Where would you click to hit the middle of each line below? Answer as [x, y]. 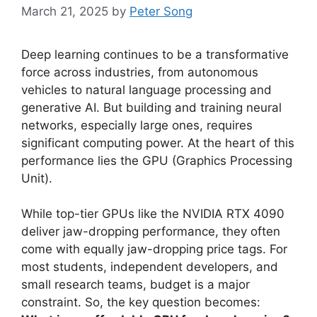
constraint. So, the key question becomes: [141, 302]
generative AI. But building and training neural [151, 107]
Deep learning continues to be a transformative [155, 54]
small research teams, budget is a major [136, 284]
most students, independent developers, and [150, 267]
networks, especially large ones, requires [137, 125]
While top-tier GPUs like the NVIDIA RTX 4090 [153, 214]
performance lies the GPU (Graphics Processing [157, 160]
